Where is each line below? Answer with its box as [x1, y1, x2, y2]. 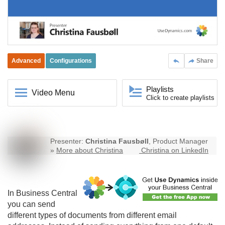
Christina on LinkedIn [141, 146, 208, 155]
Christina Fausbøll [85, 137, 149, 146]
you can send [8, 200, 55, 209]
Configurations [50, 57, 92, 65]
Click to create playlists [146, 94, 214, 102]
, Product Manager [149, 137, 208, 146]
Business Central [16, 189, 77, 198]
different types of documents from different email [8, 211, 177, 220]
